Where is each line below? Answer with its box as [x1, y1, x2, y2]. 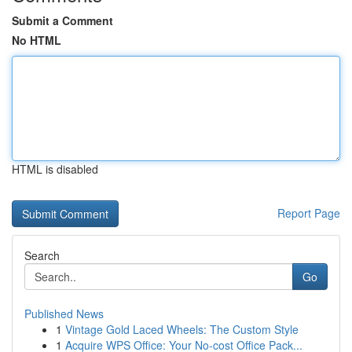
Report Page [277, 205, 340, 221]
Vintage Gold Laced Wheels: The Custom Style [65, 321, 299, 337]
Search [24, 247, 60, 263]
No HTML [12, 32, 61, 48]
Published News [24, 306, 104, 321]
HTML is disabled [12, 161, 98, 177]
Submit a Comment [12, 13, 113, 28]
